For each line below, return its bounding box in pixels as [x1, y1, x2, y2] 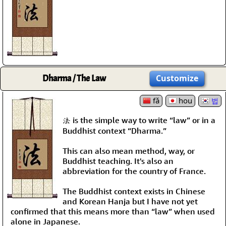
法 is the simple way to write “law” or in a [63, 115, 215, 125]
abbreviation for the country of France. [63, 166, 206, 176]
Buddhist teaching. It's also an [63, 156, 174, 166]
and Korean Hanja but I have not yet [63, 196, 198, 206]
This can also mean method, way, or [63, 146, 195, 156]
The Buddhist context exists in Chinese [63, 186, 205, 196]
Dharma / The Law [42, 73, 106, 84]
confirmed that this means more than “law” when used [11, 206, 215, 216]
